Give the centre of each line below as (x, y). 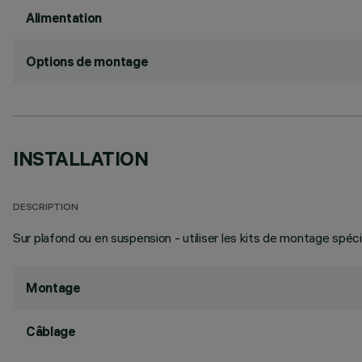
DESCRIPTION (46, 208)
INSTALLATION (81, 158)
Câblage (51, 331)
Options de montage (87, 61)
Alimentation (64, 18)
